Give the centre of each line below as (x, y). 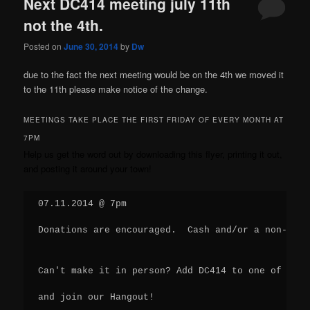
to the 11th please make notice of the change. (116, 89)
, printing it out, (253, 154)
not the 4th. (64, 25)
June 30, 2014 (91, 47)
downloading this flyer (180, 154)
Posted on (44, 46)
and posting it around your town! (88, 169)
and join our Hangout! (97, 298)
